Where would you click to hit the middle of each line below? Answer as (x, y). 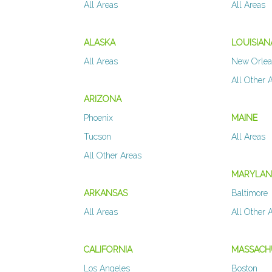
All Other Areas (113, 156)
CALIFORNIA (108, 250)
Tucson (97, 137)
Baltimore (250, 193)
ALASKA (100, 43)
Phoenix (98, 118)
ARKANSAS (106, 193)
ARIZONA (103, 99)
